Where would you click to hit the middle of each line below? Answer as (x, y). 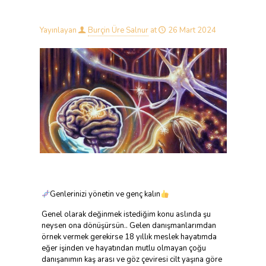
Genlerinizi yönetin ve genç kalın (105, 194)
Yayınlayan (58, 30)
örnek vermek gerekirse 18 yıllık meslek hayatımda (129, 237)
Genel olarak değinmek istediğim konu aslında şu (126, 215)
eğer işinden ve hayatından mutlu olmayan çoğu (123, 248)
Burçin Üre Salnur (118, 30)
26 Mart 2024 (192, 30)
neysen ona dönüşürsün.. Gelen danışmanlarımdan (129, 226)
